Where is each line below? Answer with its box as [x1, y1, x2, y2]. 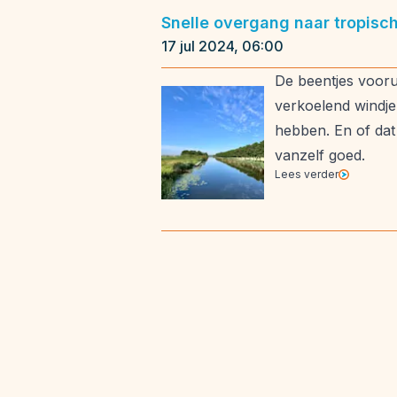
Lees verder [275, 167, 339, 181]
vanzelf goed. [275, 146, 365, 164]
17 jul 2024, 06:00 [161, 37, 284, 55]
